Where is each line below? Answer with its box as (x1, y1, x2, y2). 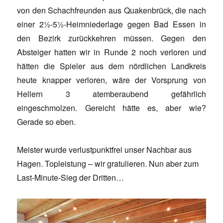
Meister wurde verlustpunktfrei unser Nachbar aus (17, 144, 192, 156)
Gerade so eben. (17, 116, 76, 128)
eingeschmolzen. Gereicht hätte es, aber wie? (17, 102, 206, 114)
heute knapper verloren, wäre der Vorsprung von (17, 74, 206, 86)
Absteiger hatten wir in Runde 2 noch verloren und (17, 46, 206, 58)
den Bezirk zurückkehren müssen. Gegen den (17, 32, 206, 44)
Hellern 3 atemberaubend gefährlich (17, 88, 206, 100)
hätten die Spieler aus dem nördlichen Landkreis (17, 60, 206, 72)
